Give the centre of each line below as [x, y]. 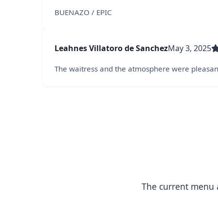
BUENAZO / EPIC [83, 12]
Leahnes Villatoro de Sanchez [111, 48]
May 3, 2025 [190, 48]
